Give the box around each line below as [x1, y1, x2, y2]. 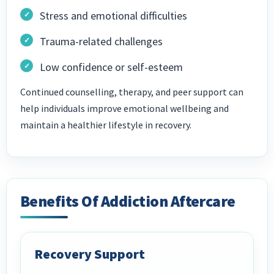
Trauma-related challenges [40, 34, 163, 49]
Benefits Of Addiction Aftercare [20, 191, 235, 212]
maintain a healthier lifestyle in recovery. [20, 119, 191, 131]
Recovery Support [34, 245, 145, 263]
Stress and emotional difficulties [40, 9, 187, 23]
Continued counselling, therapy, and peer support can [20, 86, 243, 98]
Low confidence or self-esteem [40, 60, 183, 75]
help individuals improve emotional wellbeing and [20, 102, 229, 115]
